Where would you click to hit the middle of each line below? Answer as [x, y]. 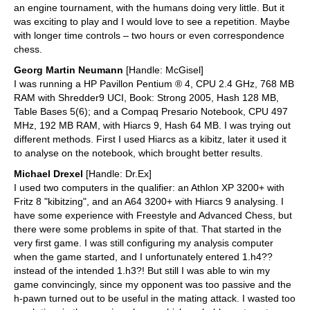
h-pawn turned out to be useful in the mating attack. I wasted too [155, 299]
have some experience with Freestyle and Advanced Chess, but [153, 216]
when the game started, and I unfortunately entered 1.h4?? [143, 257]
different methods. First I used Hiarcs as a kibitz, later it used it [150, 139]
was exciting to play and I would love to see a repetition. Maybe [152, 22]
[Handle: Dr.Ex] [117, 174]
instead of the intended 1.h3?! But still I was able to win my [142, 271]
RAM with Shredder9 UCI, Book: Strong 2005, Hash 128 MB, [146, 98]
